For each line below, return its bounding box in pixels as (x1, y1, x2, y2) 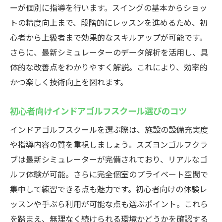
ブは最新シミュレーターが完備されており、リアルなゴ (10, 153, 208, 165)
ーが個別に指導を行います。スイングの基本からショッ (10, 1, 207, 13)
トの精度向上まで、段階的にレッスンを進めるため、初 (10, 16, 208, 28)
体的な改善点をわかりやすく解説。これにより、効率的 (10, 61, 208, 73)
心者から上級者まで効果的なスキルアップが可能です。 (10, 31, 207, 43)
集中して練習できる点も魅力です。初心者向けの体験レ (10, 183, 207, 195)
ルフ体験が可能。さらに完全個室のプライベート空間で (10, 168, 208, 180)
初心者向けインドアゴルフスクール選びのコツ (10, 104, 187, 117)
